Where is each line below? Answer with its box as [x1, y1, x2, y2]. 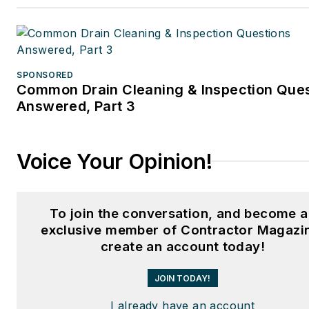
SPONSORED [17, 69, 74, 80]
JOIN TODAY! [154, 272, 211, 283]
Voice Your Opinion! [17, 148, 212, 174]
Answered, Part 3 [17, 97, 136, 114]
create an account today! [100, 238, 266, 255]
